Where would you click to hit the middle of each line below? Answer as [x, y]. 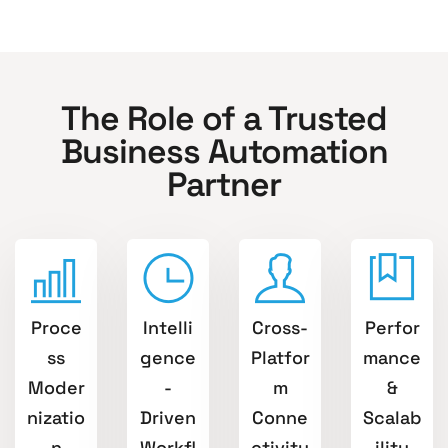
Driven [168, 417]
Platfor [280, 357]
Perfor [392, 327]
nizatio [56, 417]
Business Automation [224, 151]
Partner [224, 184]
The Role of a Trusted [224, 118]
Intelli [168, 327]
